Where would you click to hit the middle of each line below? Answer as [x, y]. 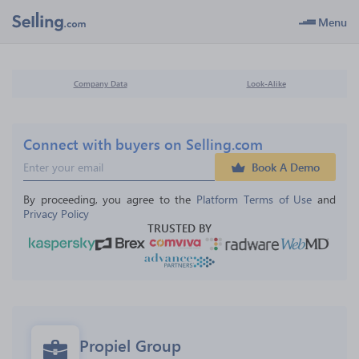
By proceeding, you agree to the [110, 199]
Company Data [100, 83]
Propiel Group [130, 345]
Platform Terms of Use [254, 199]
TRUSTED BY [179, 228]
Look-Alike [266, 83]
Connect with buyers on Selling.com [143, 144]
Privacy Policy [56, 214]
